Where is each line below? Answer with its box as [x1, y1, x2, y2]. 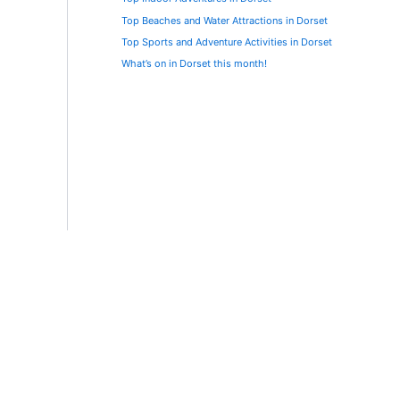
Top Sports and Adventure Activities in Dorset [121, 35, 332, 48]
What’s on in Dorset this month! [121, 57, 267, 71]
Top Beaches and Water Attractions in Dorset [121, 13, 328, 27]
